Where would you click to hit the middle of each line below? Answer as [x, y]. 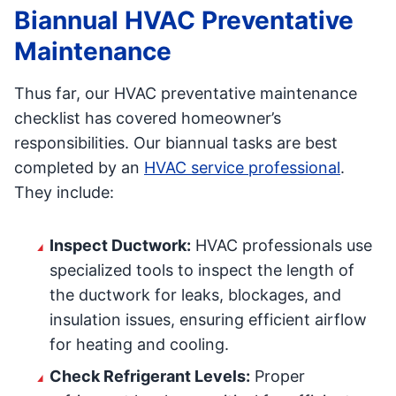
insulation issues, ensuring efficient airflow [208, 320]
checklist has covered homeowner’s [148, 118]
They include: [64, 192]
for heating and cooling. [139, 344]
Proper [278, 376]
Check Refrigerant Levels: [150, 376]
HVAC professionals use [282, 245]
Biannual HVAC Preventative [184, 20]
